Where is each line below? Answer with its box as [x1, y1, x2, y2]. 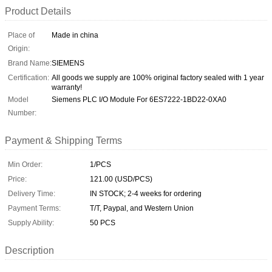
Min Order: [8, 160, 42, 169]
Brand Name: [8, 58, 52, 67]
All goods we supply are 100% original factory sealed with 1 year [52, 73, 264, 82]
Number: [8, 108, 36, 117]
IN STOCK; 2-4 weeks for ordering [90, 189, 202, 198]
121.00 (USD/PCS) [90, 174, 152, 183]
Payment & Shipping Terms [5, 135, 122, 146]
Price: [8, 174, 27, 183]
